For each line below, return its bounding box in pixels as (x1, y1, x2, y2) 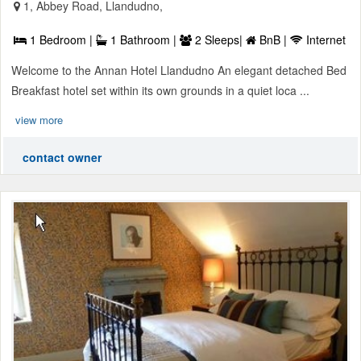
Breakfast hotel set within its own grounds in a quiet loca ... (11, 81, 309, 98)
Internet (303, 31, 346, 48)
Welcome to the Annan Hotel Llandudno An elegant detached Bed (11, 61, 346, 78)
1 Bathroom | (107, 31, 180, 48)
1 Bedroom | (27, 31, 96, 48)
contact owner (23, 148, 102, 165)
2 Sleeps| (192, 31, 246, 48)
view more (15, 111, 63, 127)
